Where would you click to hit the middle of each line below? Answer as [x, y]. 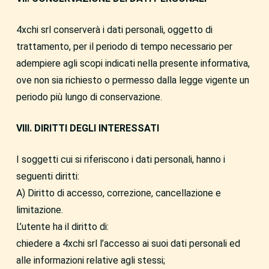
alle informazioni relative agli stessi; [90, 260]
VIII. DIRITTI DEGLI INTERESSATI [87, 128]
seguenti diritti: [47, 176]
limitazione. [39, 210]
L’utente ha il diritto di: [62, 227]
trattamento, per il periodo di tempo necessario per [124, 47]
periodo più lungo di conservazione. [89, 97]
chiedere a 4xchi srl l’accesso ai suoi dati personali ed [128, 243]
